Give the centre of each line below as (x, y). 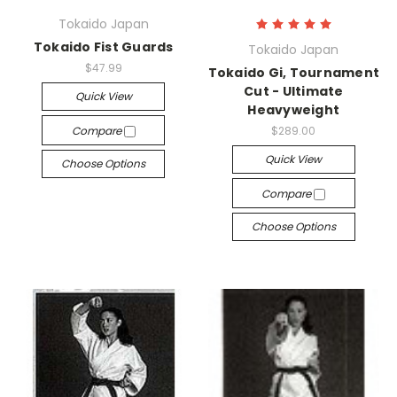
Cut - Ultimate (294, 91)
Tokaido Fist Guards (103, 47)
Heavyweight (294, 110)
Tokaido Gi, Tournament (293, 73)
